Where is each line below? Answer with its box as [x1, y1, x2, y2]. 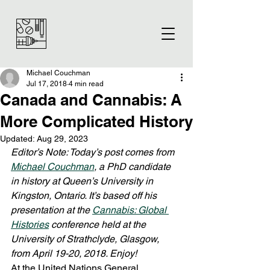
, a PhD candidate [94, 161, 173, 172]
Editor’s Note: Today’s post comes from [11, 146, 177, 158]
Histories [11, 219, 49, 230]
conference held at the [49, 219, 148, 230]
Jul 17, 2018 [27, 80, 67, 88]
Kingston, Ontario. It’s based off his [11, 190, 159, 201]
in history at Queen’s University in [11, 175, 155, 187]
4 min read [69, 80, 104, 88]
